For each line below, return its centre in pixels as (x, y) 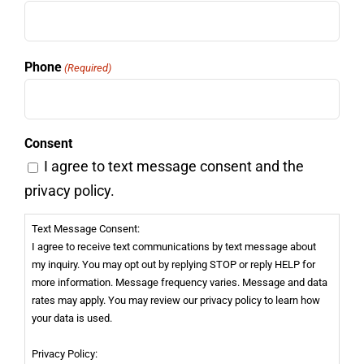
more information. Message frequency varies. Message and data (179, 282)
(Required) (88, 68)
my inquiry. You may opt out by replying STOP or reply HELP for (173, 264)
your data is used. (71, 318)
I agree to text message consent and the (173, 167)
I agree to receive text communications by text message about (173, 246)
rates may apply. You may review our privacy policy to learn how (175, 300)
